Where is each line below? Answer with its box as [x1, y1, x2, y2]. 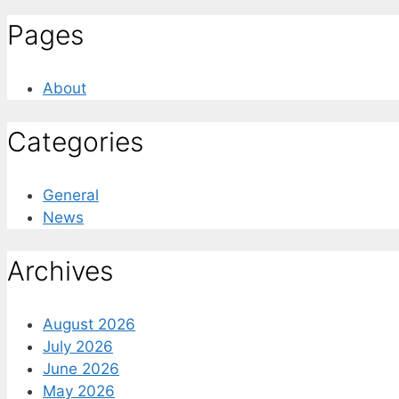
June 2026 [43, 359, 119, 378]
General [43, 185, 99, 204]
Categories [7, 126, 143, 159]
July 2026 [43, 337, 113, 355]
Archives [7, 254, 113, 287]
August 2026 [43, 314, 135, 333]
